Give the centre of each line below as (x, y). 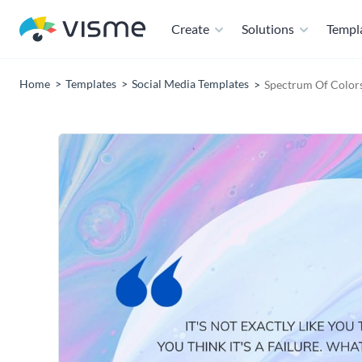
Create (190, 29)
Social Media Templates (190, 84)
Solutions (268, 29)
